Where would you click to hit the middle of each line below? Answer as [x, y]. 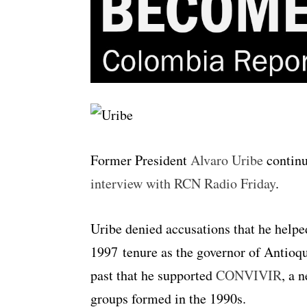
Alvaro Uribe [227, 160]
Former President [140, 160]
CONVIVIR [249, 275]
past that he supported [153, 275]
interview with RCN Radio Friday [183, 184]
